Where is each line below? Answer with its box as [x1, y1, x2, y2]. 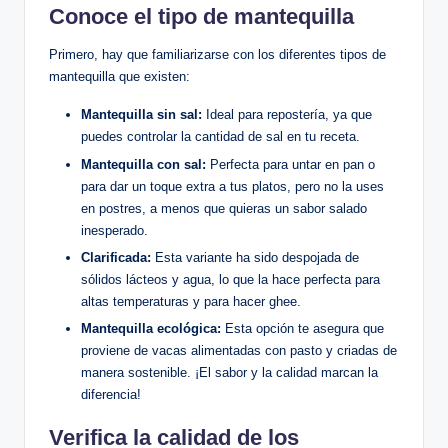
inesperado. [81, 222, 148, 238]
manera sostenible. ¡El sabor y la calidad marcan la [81, 364, 378, 380]
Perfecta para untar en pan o [206, 156, 375, 172]
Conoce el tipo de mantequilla [49, 4, 354, 30]
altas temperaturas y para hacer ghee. [81, 293, 301, 309]
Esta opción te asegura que [221, 320, 384, 336]
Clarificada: [81, 249, 151, 265]
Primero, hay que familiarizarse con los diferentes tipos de [49, 47, 386, 63]
